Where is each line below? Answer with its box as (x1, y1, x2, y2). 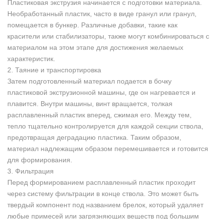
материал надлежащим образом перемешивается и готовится (7, 144, 208, 153)
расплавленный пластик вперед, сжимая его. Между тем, (7, 110, 192, 119)
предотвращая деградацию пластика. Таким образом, (7, 133, 181, 141)
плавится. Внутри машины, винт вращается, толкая (7, 99, 173, 108)
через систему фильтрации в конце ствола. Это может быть (7, 189, 198, 197)
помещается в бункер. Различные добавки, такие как (7, 21, 177, 29)
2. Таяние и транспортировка (7, 66, 101, 74)
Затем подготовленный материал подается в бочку (7, 77, 172, 85)
